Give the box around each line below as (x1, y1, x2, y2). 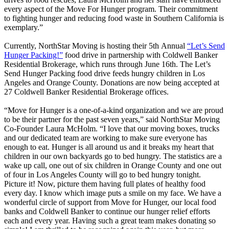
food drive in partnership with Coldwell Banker (63, 51, 218, 60)
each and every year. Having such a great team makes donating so (4, 216, 216, 225)
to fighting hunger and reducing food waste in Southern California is (4, 14, 224, 23)
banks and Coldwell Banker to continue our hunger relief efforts (4, 207, 210, 216)
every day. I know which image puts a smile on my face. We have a (4, 189, 221, 198)
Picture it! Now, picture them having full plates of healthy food (4, 179, 205, 189)
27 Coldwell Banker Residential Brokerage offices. (4, 87, 169, 97)
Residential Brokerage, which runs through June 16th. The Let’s (4, 60, 211, 69)
